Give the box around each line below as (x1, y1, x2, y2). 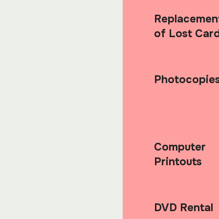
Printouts (153, 154, 202, 169)
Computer (153, 140, 206, 154)
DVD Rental (153, 200, 213, 215)
